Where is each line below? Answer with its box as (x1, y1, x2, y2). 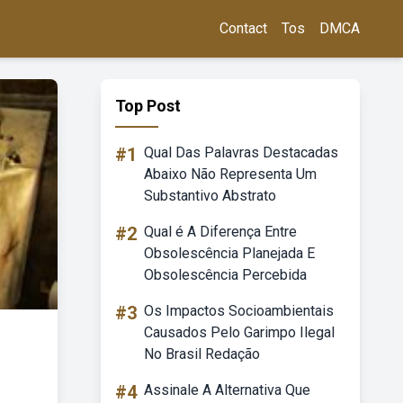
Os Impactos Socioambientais (144, 302, 334, 319)
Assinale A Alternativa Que (144, 381, 310, 399)
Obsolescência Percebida (144, 266, 307, 283)
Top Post (115, 96, 181, 115)
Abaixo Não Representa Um (144, 166, 317, 183)
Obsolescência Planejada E (144, 245, 315, 262)
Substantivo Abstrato (144, 187, 276, 204)
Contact (219, 20, 267, 37)
